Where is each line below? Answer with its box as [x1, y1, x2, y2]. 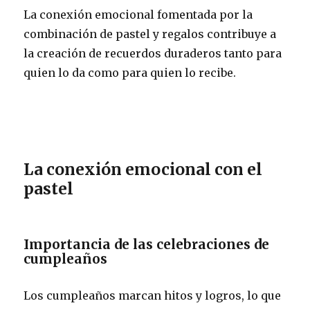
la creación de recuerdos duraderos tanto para [24, 46, 282, 60]
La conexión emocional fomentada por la [24, 7, 253, 21]
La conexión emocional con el [24, 158, 263, 179]
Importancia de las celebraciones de [24, 235, 270, 253]
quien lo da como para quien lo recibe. [24, 65, 237, 80]
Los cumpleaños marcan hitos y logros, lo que [24, 288, 282, 302]
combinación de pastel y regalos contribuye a [24, 26, 277, 41]
